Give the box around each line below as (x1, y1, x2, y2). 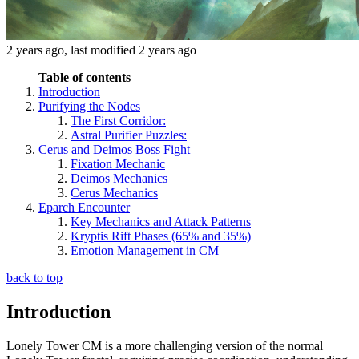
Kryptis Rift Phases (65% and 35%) (71, 228, 251, 243)
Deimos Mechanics (71, 171, 167, 185)
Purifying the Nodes (38, 99, 140, 113)
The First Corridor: (71, 113, 166, 127)
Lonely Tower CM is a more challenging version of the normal (6, 338, 323, 353)
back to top (6, 270, 63, 284)
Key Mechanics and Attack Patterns (71, 214, 251, 228)
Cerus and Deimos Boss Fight (38, 142, 190, 156)
